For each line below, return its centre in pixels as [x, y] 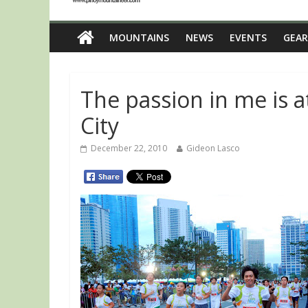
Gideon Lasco [213, 148]
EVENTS [248, 37]
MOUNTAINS [139, 37]
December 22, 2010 [129, 148]
